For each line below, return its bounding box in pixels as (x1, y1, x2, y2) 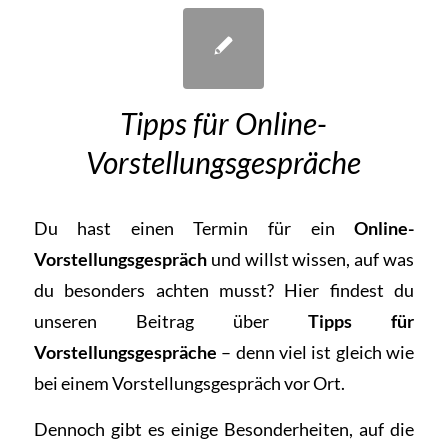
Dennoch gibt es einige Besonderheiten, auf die (33, 418, 415, 441)
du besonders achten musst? (33, 278, 285, 301)
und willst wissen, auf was (206, 247, 415, 270)
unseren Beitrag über (33, 309, 269, 332)
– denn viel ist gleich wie (216, 340, 415, 363)
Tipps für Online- (120, 105, 328, 141)
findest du (319, 278, 415, 301)
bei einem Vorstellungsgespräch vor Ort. (33, 371, 345, 394)
